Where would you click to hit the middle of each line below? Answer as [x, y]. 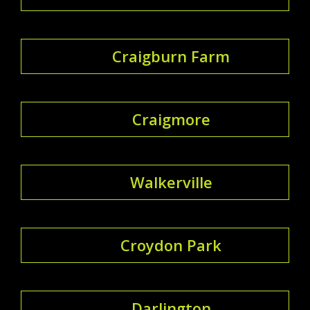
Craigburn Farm [171, 56]
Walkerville [171, 182]
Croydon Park [171, 245]
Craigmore [171, 119]
